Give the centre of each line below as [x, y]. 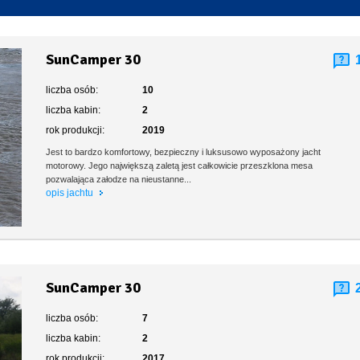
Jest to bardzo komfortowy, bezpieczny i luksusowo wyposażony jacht [184, 152]
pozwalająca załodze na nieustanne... [119, 179]
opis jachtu [71, 193]
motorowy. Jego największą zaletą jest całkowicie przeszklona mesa [180, 166]
